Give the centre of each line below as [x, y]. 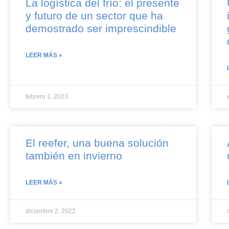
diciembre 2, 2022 [51, 211]
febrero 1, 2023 [47, 96]
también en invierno [74, 155]
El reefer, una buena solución [97, 143]
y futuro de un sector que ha [94, 15]
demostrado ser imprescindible [101, 28]
